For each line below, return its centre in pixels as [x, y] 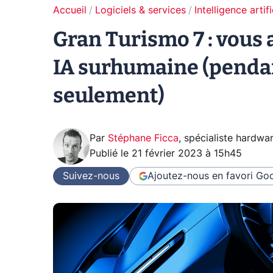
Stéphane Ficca [143, 138]
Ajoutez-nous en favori [200, 176]
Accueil [70, 10]
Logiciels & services [140, 10]
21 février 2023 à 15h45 [187, 154]
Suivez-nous [91, 176]
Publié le [111, 154]
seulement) [109, 95]
